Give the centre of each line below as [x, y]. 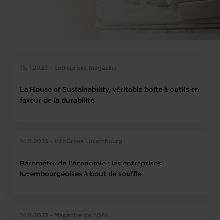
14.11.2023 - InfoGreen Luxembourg [71, 142]
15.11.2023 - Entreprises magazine [68, 68]
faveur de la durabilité [57, 101]
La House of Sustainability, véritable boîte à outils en [110, 90]
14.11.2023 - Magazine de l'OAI [63, 215]
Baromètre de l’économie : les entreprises [90, 164]
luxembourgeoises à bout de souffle [81, 174]
